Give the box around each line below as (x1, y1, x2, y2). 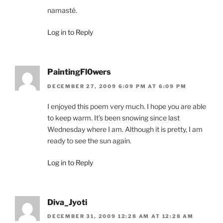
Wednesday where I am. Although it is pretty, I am (47, 124, 203, 133)
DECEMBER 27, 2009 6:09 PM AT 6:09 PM (47, 83, 187, 89)
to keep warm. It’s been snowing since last (47, 113, 180, 122)
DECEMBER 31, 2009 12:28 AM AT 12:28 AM (47, 213, 194, 219)
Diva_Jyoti (47, 197, 87, 207)
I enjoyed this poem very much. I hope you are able (47, 102, 206, 111)
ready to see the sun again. (47, 136, 131, 145)
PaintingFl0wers (47, 67, 111, 77)
